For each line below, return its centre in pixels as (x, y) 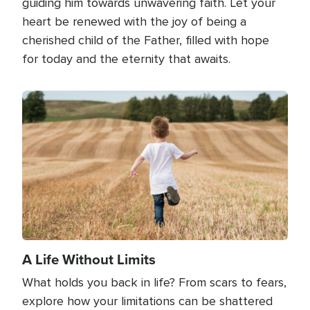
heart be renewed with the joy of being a (134, 21)
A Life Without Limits (89, 259)
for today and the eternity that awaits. (126, 58)
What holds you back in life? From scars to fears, (154, 282)
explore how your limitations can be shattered (147, 301)
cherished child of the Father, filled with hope (146, 40)
